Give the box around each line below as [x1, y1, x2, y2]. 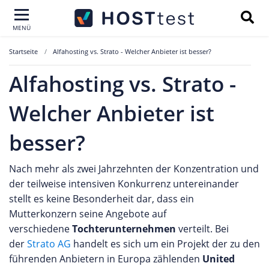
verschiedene [9, 222, 72, 235]
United [202, 252, 235, 265]
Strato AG [27, 237, 71, 250]
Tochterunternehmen [72, 222, 176, 235]
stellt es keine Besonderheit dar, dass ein [9, 192, 194, 205]
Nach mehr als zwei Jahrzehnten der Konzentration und [9, 162, 259, 175]
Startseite [9, 47, 38, 56]
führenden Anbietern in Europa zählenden [9, 252, 202, 265]
